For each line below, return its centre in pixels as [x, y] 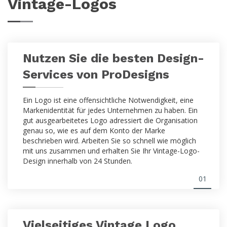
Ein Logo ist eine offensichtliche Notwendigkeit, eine [108, 100]
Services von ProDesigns [96, 74]
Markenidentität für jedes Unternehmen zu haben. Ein [110, 110]
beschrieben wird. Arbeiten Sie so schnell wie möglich [109, 140]
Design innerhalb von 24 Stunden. [78, 161]
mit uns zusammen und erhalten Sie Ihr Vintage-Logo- [111, 150]
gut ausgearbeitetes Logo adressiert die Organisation [110, 120]
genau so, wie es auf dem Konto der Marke [94, 130]
